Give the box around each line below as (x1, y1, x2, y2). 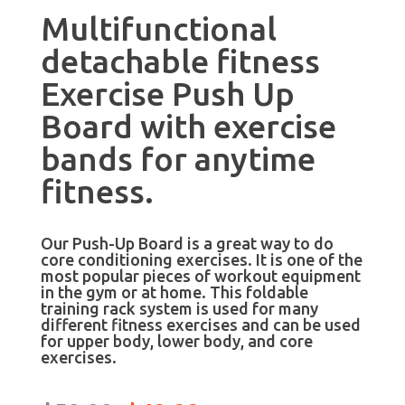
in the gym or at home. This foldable (40, 282, 308, 301)
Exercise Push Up (40, 74, 295, 112)
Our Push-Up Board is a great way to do (40, 233, 334, 252)
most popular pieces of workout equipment (40, 266, 361, 285)
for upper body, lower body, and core (40, 331, 313, 350)
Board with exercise (40, 107, 336, 145)
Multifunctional (40, 9, 277, 47)
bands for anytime (40, 139, 316, 177)
